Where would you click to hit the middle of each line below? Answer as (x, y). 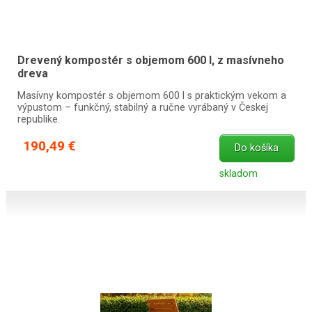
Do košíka (257, 148)
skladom (238, 173)
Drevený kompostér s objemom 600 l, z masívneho (150, 61)
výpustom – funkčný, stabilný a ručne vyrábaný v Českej (142, 107)
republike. (38, 119)
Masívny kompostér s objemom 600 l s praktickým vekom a (151, 95)
